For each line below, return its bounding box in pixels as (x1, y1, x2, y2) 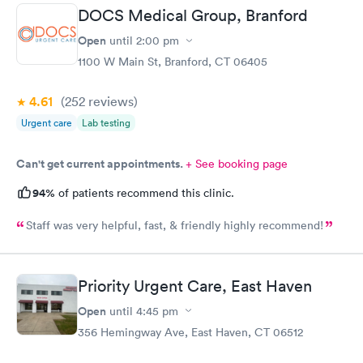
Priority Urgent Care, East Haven (78, 275, 312, 296)
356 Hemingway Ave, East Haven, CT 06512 (78, 324, 303, 340)
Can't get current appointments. (16, 156, 186, 172)
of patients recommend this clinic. (55, 186, 234, 200)
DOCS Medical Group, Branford (78, 6, 308, 25)
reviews (85, 93, 134, 109)
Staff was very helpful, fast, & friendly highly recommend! (26, 218, 323, 233)
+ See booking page (186, 156, 288, 171)
